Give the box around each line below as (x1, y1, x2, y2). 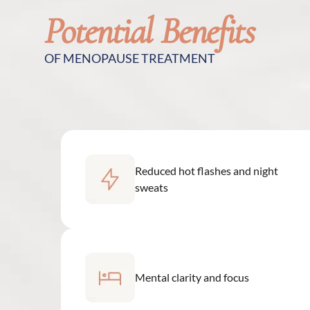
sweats (135, 180, 168, 194)
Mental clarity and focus (135, 270, 249, 284)
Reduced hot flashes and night (135, 163, 278, 177)
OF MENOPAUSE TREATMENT (44, 51, 215, 66)
